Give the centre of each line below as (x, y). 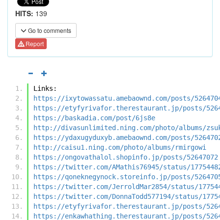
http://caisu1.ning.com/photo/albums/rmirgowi (120, 147)
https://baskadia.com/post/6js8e (94, 118)
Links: (45, 88)
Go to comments (49, 30)
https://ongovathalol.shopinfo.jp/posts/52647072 (126, 157)
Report (34, 44)
